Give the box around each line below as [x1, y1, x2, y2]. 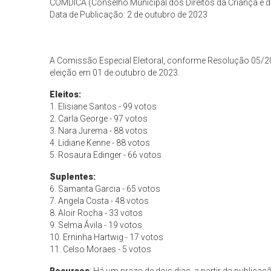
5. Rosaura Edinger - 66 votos [50, 150, 162, 160]
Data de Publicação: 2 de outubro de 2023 [50, 10, 208, 19]
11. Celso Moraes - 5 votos [50, 244, 152, 254]
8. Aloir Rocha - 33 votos [50, 208, 143, 218]
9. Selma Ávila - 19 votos [50, 220, 143, 230]
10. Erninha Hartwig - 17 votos [50, 232, 164, 242]
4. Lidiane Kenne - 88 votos [50, 138, 151, 148]
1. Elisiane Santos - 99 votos [50, 102, 157, 111]
